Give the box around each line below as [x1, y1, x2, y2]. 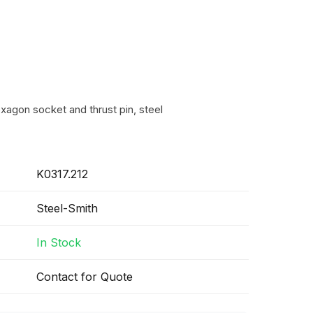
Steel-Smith [36, 201, 98, 215]
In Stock [36, 235, 81, 249]
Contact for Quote [36, 270, 133, 284]
